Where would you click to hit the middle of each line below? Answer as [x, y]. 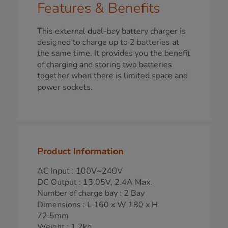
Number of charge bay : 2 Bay [91, 194]
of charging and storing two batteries [105, 65]
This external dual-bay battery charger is [111, 31]
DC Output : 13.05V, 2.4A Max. [95, 182]
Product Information [80, 151]
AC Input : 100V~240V [80, 171]
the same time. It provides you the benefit [114, 54]
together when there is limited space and [112, 76]
